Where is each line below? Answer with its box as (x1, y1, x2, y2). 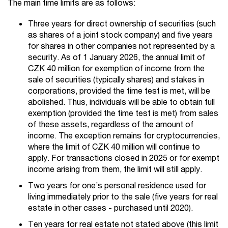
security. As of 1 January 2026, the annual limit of (28, 52, 205, 62)
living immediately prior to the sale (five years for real (28, 191, 218, 202)
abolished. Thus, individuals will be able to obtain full (28, 97, 215, 107)
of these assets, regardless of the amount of (28, 119, 193, 129)
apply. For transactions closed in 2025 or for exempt (28, 153, 219, 163)
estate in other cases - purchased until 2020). (28, 203, 193, 213)
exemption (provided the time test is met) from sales (28, 108, 218, 118)
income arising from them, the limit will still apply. (28, 164, 202, 174)
